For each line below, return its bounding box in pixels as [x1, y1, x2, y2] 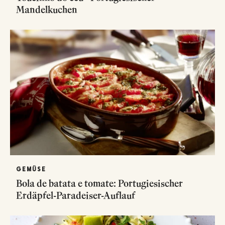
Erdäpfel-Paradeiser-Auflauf [16, 189, 136, 201]
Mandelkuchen [16, 3, 77, 16]
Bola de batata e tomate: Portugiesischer [16, 177, 183, 189]
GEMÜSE [16, 165, 46, 173]
